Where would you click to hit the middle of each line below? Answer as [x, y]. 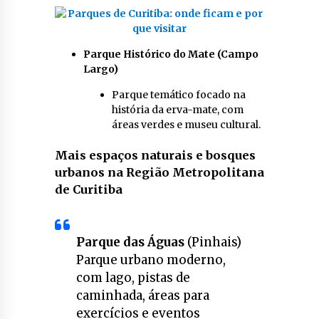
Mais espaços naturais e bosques [155, 156]
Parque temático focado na [178, 95]
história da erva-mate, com [177, 110]
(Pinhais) [213, 242]
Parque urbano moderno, [151, 260]
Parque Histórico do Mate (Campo [171, 54]
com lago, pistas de [133, 278]
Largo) [100, 69]
